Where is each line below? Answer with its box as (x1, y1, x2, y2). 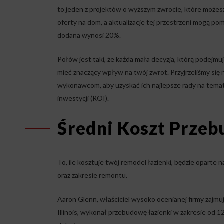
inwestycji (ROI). (57, 94, 109, 103)
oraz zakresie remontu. (57, 171, 127, 180)
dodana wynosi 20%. (57, 31, 121, 40)
